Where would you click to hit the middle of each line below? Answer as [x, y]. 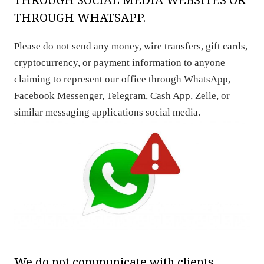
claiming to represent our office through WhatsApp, [122, 79]
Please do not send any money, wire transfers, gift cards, [131, 46]
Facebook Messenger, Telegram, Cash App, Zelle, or [122, 96]
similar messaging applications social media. [107, 112]
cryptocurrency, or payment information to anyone [119, 63]
